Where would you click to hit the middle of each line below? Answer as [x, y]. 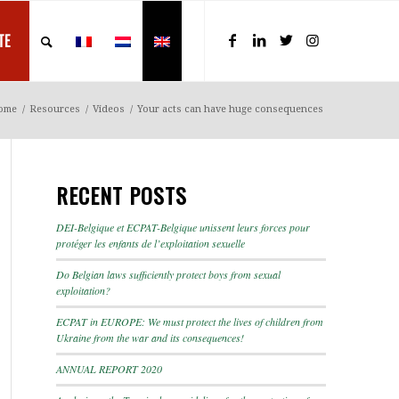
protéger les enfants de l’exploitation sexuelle [151, 243]
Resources [55, 109]
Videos [109, 109]
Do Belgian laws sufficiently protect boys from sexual [168, 274]
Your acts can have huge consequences [230, 109]
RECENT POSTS [122, 195]
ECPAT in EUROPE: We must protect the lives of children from [190, 322]
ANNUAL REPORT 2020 [109, 369]
